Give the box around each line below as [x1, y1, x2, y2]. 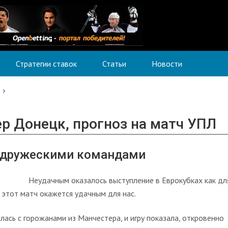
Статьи [102, 59, 126, 69]
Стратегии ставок [16, 59, 77, 69]
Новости [152, 59, 182, 69]
